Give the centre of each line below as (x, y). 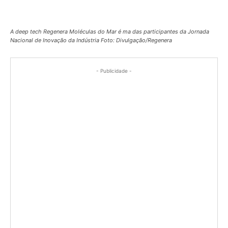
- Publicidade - (114, 70)
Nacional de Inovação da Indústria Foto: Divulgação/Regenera (91, 40)
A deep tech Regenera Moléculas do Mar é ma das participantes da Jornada (110, 31)
